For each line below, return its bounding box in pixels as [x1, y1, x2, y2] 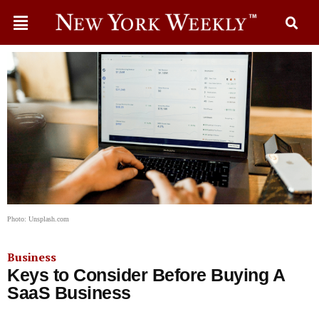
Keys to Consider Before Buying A [7, 265, 284, 285]
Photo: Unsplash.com [7, 215, 69, 223]
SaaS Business [7, 283, 131, 303]
